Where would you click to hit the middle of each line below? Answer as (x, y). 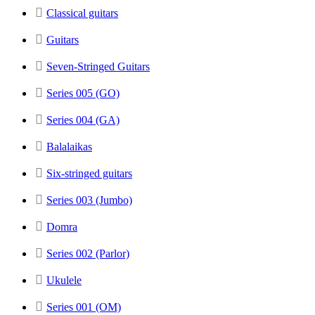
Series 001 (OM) (84, 307)
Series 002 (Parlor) (88, 253)
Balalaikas (69, 146)
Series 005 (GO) (83, 93)
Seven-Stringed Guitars (98, 66)
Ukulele (64, 280)
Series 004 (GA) (83, 120)
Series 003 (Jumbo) (89, 200)
